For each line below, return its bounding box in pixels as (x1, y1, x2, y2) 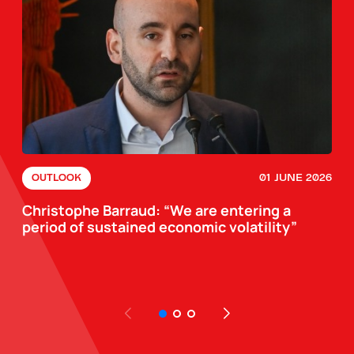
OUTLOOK (32, 170, 81, 185)
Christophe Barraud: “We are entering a (22, 200, 291, 220)
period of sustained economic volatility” (22, 217, 297, 236)
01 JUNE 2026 (259, 169, 332, 186)
